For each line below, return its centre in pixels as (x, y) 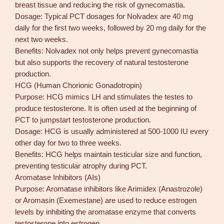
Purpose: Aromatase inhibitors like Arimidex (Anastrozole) (109, 189)
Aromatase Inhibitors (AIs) (58, 177)
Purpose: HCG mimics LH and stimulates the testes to (104, 97)
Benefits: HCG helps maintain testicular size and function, (109, 154)
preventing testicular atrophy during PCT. (81, 166)
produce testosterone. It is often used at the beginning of (106, 108)
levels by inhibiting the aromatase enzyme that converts (106, 212)
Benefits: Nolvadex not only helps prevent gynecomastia (107, 51)
